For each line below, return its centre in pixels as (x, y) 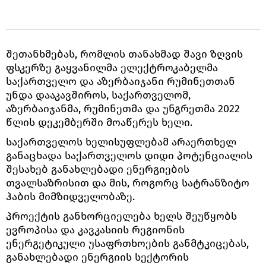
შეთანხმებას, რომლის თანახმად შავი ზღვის (124, 54)
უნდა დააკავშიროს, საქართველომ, (98, 95)
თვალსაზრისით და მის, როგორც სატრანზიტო (128, 183)
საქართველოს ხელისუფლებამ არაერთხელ (121, 142)
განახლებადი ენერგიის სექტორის (97, 257)
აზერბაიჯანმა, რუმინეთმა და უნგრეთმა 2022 (123, 108)
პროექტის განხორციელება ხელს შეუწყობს (121, 216)
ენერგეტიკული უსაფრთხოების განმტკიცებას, (127, 243)
